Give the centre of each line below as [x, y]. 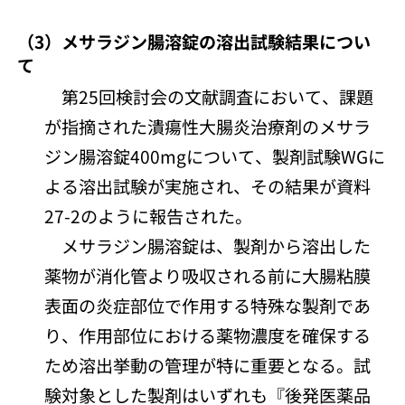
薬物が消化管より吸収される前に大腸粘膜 [208, 275]
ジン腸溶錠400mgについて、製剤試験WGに [215, 155]
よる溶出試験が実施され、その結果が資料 [208, 185]
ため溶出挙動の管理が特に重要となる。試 [208, 364]
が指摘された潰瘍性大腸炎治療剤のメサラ [208, 126]
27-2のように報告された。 [149, 215]
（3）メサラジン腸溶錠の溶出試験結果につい [194, 41]
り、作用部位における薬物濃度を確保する [208, 334]
